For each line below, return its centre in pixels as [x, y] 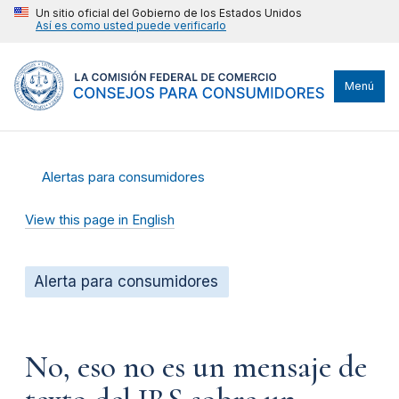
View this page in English [100, 220]
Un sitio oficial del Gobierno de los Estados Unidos [169, 13]
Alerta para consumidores [126, 281]
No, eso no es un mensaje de [196, 367]
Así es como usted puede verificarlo [131, 25]
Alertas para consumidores [124, 177]
